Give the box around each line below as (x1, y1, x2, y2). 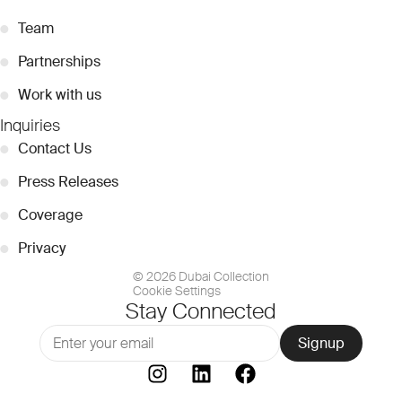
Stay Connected (126, 297, 276, 326)
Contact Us (18, 138, 92, 158)
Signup (298, 334, 345, 354)
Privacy (18, 238, 66, 258)
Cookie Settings (133, 283, 221, 300)
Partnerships (18, 51, 100, 71)
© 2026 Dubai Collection (133, 268, 269, 285)
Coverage (18, 205, 83, 224)
